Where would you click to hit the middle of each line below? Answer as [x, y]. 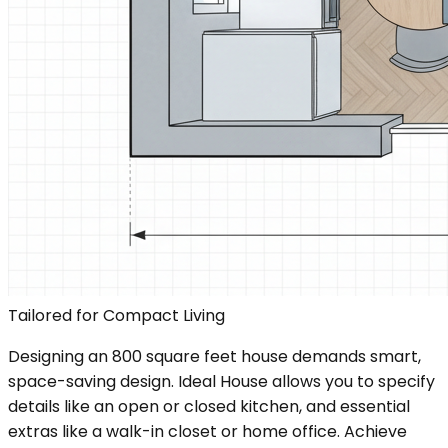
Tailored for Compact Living [116, 315]
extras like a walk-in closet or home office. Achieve [207, 431]
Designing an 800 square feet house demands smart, [214, 356]
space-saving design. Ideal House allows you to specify [221, 381]
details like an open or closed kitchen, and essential [209, 406]
